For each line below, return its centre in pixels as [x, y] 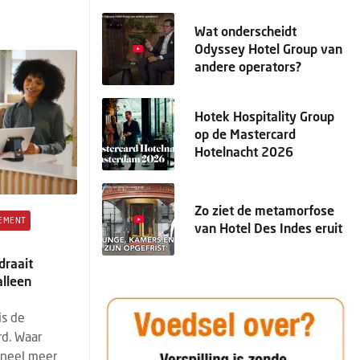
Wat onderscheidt [245, 31]
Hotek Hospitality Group [264, 116]
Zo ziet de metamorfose [264, 210]
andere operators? [248, 66]
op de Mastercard [245, 134]
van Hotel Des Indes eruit [268, 228]
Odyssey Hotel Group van [268, 49]
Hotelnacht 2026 [244, 151]
